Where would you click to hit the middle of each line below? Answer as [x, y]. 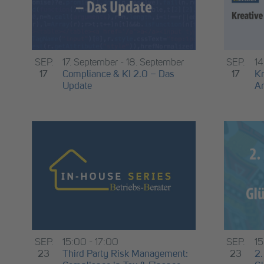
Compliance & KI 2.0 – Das [118, 75]
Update [77, 87]
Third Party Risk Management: [125, 255]
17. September [90, 63]
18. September [155, 63]
